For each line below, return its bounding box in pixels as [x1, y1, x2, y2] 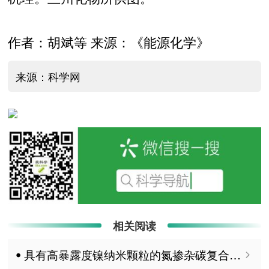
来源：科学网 [15, 68, 80, 84]
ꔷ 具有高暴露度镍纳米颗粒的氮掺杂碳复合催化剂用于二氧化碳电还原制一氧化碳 [229, 246, 241, 262]
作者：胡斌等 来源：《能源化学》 [7, 32, 210, 51]
